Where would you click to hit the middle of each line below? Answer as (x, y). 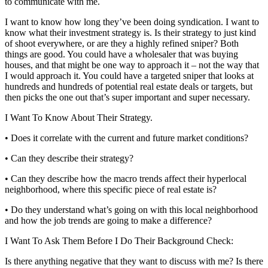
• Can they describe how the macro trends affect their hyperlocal (126, 178)
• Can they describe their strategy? (69, 158)
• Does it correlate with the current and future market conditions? (127, 138)
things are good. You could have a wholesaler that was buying (121, 54)
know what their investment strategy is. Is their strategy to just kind (130, 32)
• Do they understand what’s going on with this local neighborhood (131, 209)
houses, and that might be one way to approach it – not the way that (132, 65)
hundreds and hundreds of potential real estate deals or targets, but (129, 86)
